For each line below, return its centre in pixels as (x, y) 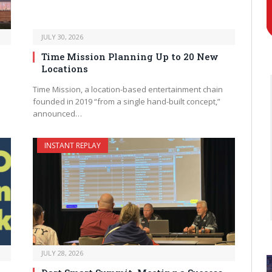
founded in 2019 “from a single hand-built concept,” (127, 102)
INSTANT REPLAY (73, 146)
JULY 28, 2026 (62, 253)
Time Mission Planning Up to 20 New (130, 57)
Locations (65, 69)
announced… (57, 114)
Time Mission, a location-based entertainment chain (128, 90)
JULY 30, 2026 (62, 37)
